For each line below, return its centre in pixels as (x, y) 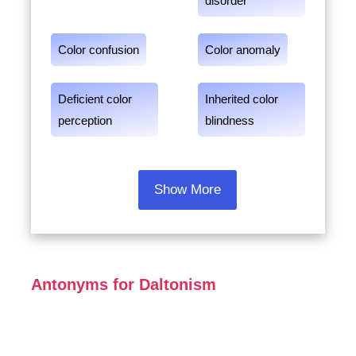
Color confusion (98, 50)
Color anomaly (243, 50)
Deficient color (95, 99)
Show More (188, 190)
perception (85, 120)
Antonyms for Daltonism (123, 284)
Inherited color (242, 99)
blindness (230, 120)
